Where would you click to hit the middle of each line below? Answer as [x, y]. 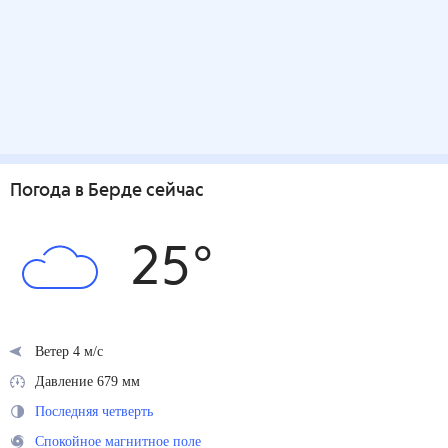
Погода [42, 191]
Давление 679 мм [92, 381]
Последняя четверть [102, 411]
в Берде [108, 191]
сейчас [173, 191]
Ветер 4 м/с [72, 351]
